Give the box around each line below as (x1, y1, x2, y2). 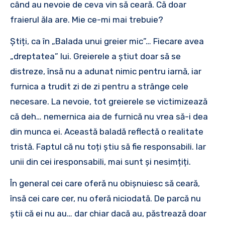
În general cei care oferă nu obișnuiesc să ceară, (10, 178, 200, 188)
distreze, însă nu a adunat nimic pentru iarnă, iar (10, 66, 201, 76)
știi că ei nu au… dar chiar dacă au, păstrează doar (10, 208, 206, 218)
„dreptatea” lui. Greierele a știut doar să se (10, 51, 181, 61)
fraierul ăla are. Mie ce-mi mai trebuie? (10, 14, 163, 25)
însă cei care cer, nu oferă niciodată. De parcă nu (10, 193, 201, 203)
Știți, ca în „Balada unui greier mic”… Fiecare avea (10, 36, 204, 46)
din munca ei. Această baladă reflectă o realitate (10, 126, 203, 137)
